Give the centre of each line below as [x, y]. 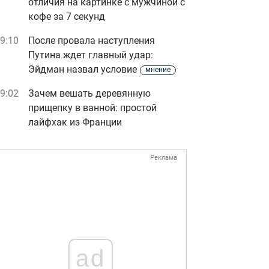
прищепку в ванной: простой [92, 108]
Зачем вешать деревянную [89, 93]
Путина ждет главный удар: [91, 55]
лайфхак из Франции [75, 122]
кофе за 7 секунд [67, 17]
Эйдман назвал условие [83, 69]
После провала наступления [92, 41]
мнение [158, 70]
